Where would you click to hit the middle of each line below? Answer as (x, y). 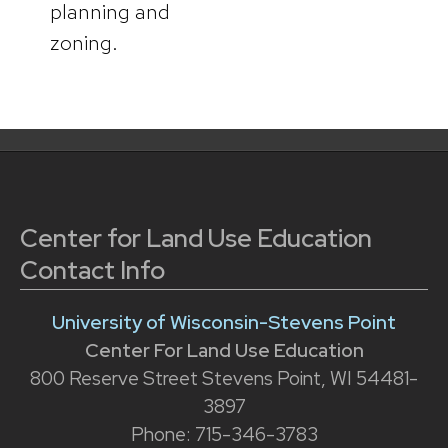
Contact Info (92, 270)
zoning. (84, 42)
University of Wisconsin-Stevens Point (224, 322)
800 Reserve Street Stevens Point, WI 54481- (224, 378)
